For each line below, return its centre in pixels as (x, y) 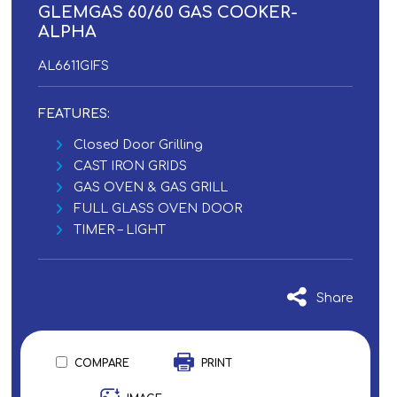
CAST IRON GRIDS (131, 166)
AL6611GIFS (74, 66)
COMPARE (102, 363)
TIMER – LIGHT (120, 230)
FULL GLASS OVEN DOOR (158, 209)
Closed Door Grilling (139, 145)
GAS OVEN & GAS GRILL (151, 187)
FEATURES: (74, 114)
